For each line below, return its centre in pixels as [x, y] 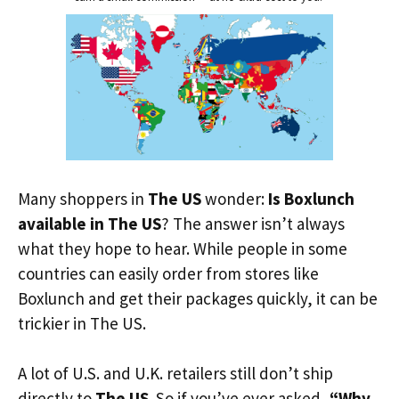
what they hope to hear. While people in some [183, 248]
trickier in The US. [82, 323]
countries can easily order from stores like [168, 273]
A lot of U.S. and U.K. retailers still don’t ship [175, 373]
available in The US [90, 223]
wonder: [235, 198]
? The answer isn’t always [253, 223]
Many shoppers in [83, 198]
